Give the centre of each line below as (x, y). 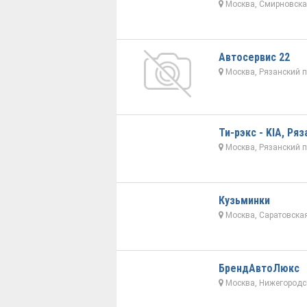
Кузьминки (244, 201)
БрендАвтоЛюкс (259, 269)
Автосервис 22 (254, 58)
